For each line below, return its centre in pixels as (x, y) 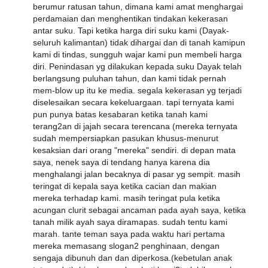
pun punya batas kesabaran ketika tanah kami (120, 115)
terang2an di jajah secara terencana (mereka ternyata (135, 127)
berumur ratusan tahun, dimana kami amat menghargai (138, 7)
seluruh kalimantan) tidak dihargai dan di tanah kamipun (139, 43)
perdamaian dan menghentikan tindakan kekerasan (130, 19)
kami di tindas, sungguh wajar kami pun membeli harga (137, 55)
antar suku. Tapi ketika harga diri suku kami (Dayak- (131, 31)
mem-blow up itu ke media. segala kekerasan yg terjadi (137, 91)
